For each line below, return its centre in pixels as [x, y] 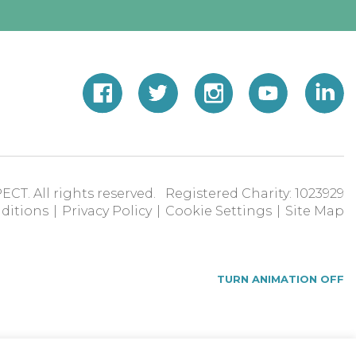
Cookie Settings [219, 211]
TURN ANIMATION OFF [281, 279]
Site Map [315, 211]
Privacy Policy [107, 211]
